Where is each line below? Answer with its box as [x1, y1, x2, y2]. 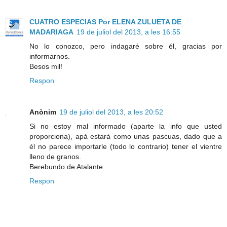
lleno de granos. [29, 152, 81, 161]
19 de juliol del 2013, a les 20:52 [59, 107, 163, 116]
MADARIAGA [29, 27, 73, 36]
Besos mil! [29, 62, 62, 70]
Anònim [29, 107, 56, 116]
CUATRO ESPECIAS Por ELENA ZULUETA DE [29, 17, 181, 26]
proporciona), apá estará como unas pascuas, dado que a [29, 132, 222, 140]
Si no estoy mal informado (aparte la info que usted [29, 122, 222, 130]
